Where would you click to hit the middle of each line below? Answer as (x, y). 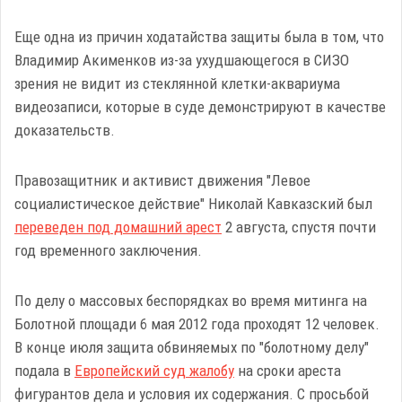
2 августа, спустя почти (299, 227)
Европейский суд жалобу (154, 371)
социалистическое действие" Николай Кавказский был (193, 204)
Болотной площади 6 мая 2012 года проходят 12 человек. (197, 324)
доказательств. (65, 130)
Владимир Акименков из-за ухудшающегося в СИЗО (182, 60)
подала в (44, 371)
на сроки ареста (288, 371)
